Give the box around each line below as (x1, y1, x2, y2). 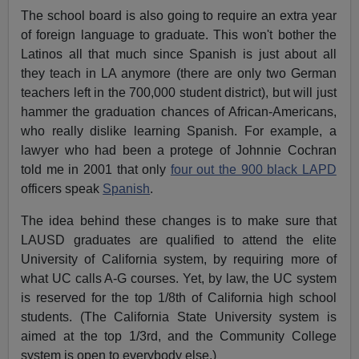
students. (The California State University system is (21, 310, 337, 325)
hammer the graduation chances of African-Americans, (21, 105, 337, 119)
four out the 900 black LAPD (170, 163, 337, 177)
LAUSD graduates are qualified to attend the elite (21, 233, 337, 248)
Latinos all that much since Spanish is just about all (21, 47, 337, 62)
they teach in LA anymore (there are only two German (21, 67, 337, 81)
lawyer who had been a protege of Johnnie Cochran (21, 143, 337, 158)
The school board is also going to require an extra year (21, 9, 337, 23)
